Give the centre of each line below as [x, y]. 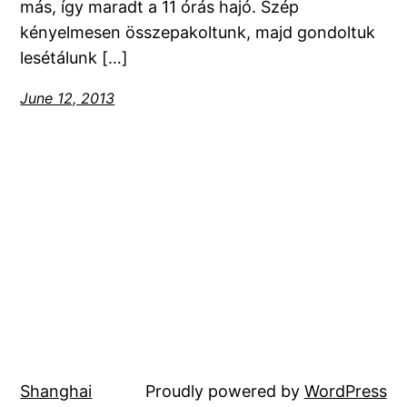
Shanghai [56, 391]
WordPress [345, 391]
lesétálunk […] [74, 58]
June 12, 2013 [68, 99]
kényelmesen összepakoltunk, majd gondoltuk [198, 33]
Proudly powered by [224, 391]
